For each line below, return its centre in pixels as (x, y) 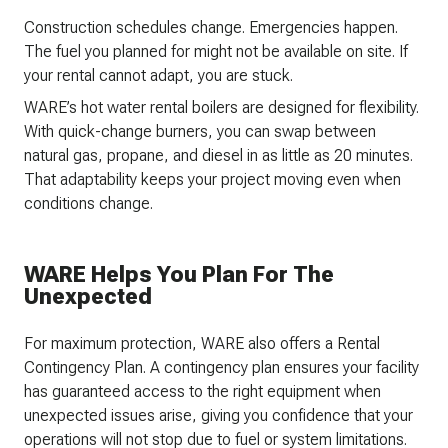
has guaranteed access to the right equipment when (202, 392)
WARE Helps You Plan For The (179, 275)
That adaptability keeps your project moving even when (212, 180)
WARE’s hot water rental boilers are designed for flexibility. (221, 108)
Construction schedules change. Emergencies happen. (211, 28)
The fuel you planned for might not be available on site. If (216, 52)
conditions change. (88, 204)
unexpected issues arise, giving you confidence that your (218, 416)
